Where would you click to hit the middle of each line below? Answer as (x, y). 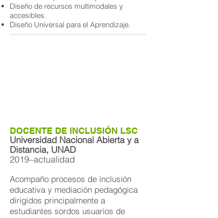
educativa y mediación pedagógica (74, 190)
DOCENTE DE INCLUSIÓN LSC (74, 131)
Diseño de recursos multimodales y (66, 6)
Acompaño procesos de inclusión (71, 179)
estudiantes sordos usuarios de (67, 211)
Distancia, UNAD (43, 150)
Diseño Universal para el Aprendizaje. (70, 25)
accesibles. (28, 15)
